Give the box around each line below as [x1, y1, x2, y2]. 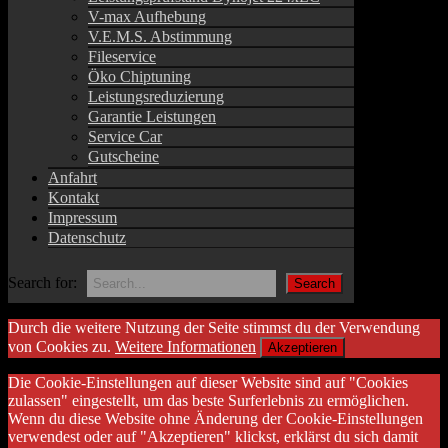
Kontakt [48, 188, 99, 206]
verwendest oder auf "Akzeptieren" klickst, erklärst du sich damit [8, 427, 418, 445]
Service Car [88, 127, 162, 145]
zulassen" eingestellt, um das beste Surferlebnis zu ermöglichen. [8, 391, 409, 409]
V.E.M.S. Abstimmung [88, 27, 232, 45]
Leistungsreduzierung [88, 87, 224, 105]
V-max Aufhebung [88, 7, 206, 25]
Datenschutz [48, 228, 126, 246]
